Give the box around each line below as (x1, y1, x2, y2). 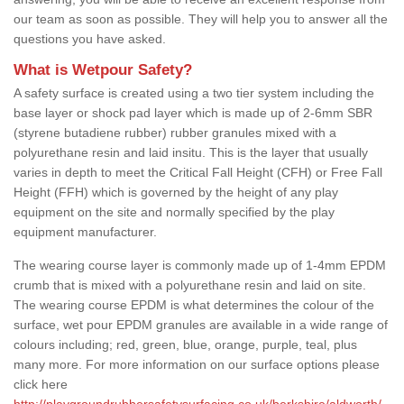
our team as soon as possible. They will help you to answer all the (14, 11, 388, 26)
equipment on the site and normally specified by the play (14, 204, 335, 219)
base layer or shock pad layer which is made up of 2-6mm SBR (14, 105, 372, 120)
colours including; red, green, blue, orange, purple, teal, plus (14, 336, 357, 352)
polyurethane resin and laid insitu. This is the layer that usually (14, 144, 368, 160)
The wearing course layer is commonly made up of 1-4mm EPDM (14, 257, 386, 272)
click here (14, 376, 68, 391)
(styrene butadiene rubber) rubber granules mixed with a (14, 124, 336, 140)
